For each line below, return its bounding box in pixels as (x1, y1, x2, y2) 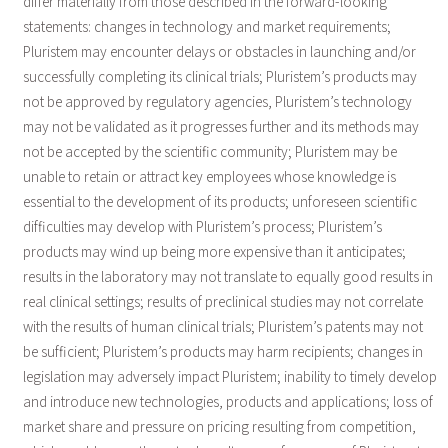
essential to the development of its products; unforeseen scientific (22, 191, 417, 211)
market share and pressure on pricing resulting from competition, (22, 416, 416, 436)
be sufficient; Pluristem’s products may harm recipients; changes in (22, 341, 423, 361)
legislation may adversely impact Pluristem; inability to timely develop (22, 366, 437, 386)
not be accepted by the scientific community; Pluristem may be (22, 141, 397, 161)
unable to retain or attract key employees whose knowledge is (22, 166, 396, 186)
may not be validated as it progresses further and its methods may (22, 116, 419, 136)
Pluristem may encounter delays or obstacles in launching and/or (22, 41, 416, 61)
